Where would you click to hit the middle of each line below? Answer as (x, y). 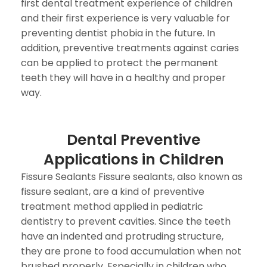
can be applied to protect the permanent (119, 63)
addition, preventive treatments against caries (130, 48)
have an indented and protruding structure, (122, 236)
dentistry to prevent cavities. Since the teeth (126, 221)
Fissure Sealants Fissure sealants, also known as (132, 177)
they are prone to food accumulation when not (131, 251)
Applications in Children (133, 159)
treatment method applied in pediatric (112, 207)
